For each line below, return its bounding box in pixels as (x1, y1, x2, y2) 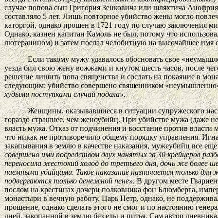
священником (119, 81, 165, 90)
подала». (97, 90, 126, 98)
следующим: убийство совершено (4, 81, 119, 90)
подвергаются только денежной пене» (4, 176, 133, 185)
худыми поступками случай (4, 90, 97, 98)
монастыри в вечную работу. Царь (4, 194, 120, 202)
